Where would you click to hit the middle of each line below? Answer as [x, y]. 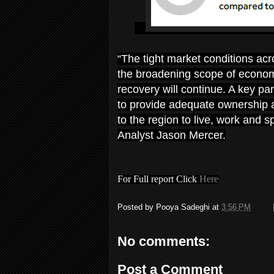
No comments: [164, 241]
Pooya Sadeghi [183, 207]
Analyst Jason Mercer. [172, 135]
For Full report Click [158, 179]
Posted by [137, 207]
